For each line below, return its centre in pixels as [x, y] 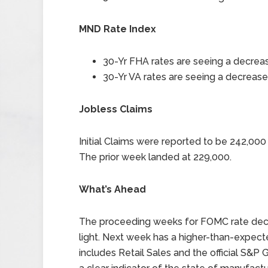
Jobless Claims [116, 109]
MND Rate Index [118, 29]
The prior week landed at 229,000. [155, 157]
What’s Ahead [112, 189]
